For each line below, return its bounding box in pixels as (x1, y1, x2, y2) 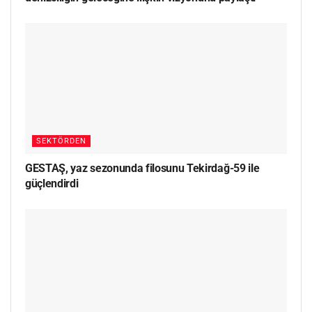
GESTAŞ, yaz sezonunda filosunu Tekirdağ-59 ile (25, 161, 260, 175)
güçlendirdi (25, 176, 79, 190)
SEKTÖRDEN (36, 136, 86, 146)
